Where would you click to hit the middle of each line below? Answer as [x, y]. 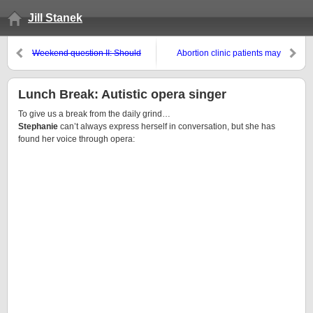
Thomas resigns [63, 78]
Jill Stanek [55, 18]
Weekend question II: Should [87, 53]
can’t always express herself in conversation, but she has [167, 126]
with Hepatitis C [251, 78]
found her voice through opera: [77, 139]
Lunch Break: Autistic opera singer [122, 94]
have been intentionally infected [220, 66]
